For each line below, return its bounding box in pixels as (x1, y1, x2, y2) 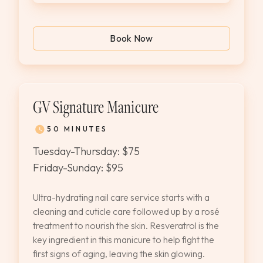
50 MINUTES (47, 124, 108, 133)
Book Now (110, 32, 153, 44)
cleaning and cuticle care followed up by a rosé (33, 205, 220, 217)
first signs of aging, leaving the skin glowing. (33, 248, 205, 259)
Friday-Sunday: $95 (33, 161, 123, 174)
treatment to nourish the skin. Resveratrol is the (33, 220, 219, 231)
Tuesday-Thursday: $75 (33, 144, 140, 158)
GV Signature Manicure (33, 95, 159, 117)
